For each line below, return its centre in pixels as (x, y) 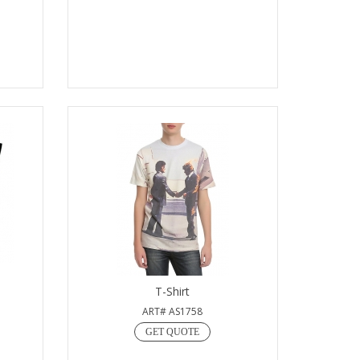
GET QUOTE (173, 332)
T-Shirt (173, 291)
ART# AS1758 (173, 311)
